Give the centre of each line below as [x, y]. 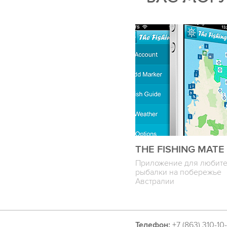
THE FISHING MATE [180, 149]
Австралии [155, 181]
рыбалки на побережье [178, 172]
